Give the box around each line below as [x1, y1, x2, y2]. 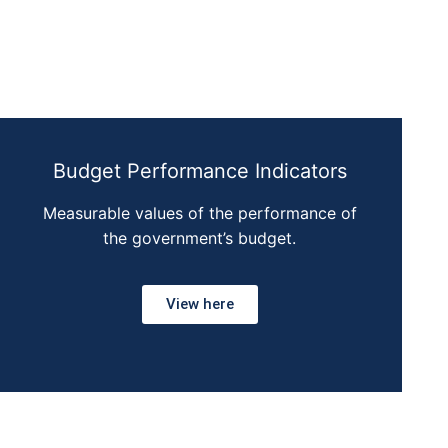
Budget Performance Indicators [52, 158, 347, 183]
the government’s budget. [103, 227, 297, 248]
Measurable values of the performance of [42, 202, 357, 223]
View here [165, 295, 234, 313]
